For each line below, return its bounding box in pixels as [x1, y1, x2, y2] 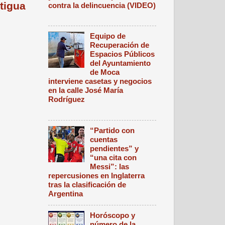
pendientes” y [90, 144, 139, 153]
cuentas [90, 135, 118, 144]
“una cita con [90, 153, 137, 162]
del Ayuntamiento [90, 59, 151, 68]
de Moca [90, 68, 120, 77]
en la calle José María [48, 86, 123, 95]
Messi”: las [90, 162, 130, 171]
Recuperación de [90, 41, 150, 50]
